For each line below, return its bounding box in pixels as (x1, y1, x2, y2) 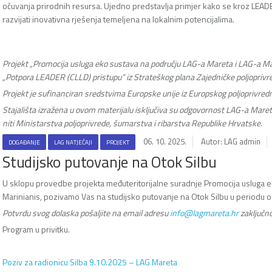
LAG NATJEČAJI (54, 137, 92, 147)
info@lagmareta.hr (170, 206, 239, 219)
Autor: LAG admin (201, 135, 260, 148)
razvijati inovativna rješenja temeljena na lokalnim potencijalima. (2, 12, 234, 25)
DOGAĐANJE (8, 137, 40, 147)
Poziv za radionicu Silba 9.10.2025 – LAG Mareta (2, 255, 177, 268)
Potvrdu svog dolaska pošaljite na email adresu (2, 206, 170, 219)
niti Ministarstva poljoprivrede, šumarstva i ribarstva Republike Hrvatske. (2, 116, 262, 129)
